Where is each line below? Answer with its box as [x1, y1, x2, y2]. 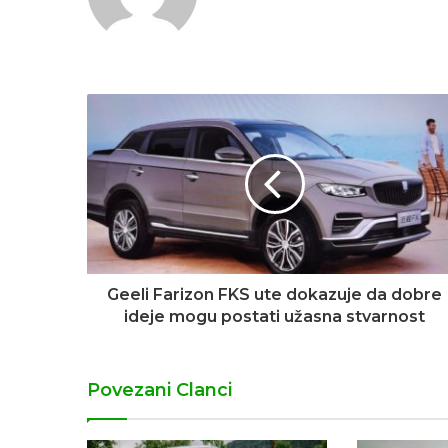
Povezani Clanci [87, 379, 232, 402]
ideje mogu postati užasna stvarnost [124, 307, 425, 327]
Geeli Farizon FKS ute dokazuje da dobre [107, 285, 442, 305]
